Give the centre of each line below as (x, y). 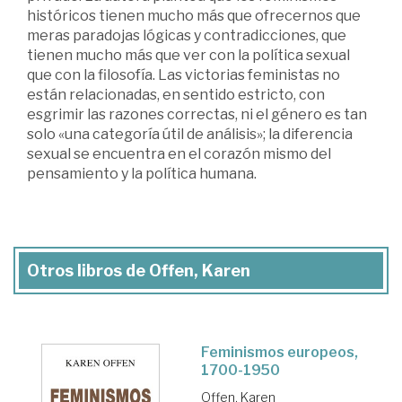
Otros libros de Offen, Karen (139, 270)
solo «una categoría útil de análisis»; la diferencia (190, 134)
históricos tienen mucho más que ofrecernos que (194, 15)
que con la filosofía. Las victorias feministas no (184, 74)
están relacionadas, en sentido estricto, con (176, 94)
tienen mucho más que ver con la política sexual (188, 55)
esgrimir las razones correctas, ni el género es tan (197, 114)
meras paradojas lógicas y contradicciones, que (187, 35)
